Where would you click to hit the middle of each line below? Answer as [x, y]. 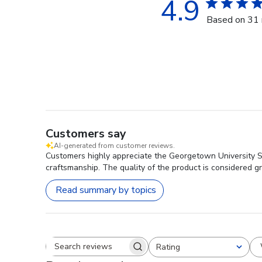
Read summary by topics [106, 190]
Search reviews [127, 252]
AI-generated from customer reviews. [114, 145]
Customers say [86, 133]
